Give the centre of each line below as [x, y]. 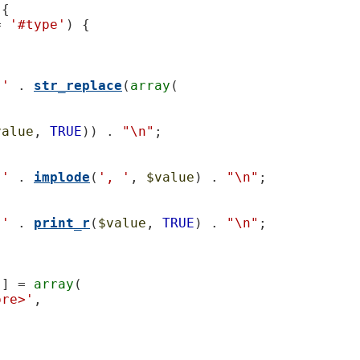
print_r [62, 223]
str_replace [78, 85]
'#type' [38, 24]
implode [62, 177]
